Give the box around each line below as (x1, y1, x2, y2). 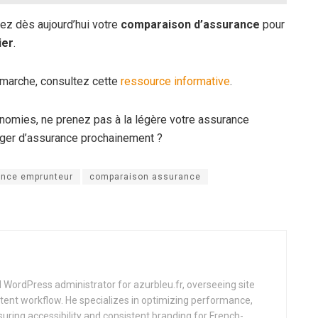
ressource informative (121, 74, 230, 88)
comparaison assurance (89, 171, 201, 182)
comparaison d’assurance (121, 17, 260, 31)
